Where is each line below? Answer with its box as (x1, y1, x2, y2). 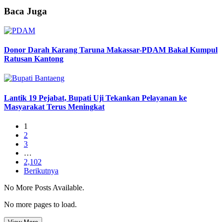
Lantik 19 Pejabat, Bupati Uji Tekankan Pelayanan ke (4, 93, 187, 102)
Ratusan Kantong (4, 54, 63, 63)
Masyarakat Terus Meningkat (4, 102, 105, 111)
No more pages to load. (4, 200, 77, 209)
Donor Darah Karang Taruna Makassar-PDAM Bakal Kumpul (4, 45, 218, 54)
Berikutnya (24, 166, 58, 175)
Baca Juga (4, 5, 47, 16)
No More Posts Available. (4, 183, 84, 192)
